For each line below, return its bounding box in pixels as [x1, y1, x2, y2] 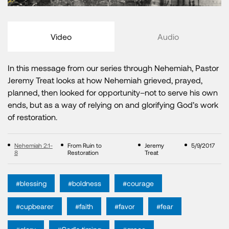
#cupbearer [16, 202, 54, 211]
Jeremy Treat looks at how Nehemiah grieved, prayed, [8, 75, 202, 85]
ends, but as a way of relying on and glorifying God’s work [8, 100, 218, 110]
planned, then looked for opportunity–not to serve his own [8, 87, 218, 98]
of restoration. [8, 112, 57, 122]
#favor [114, 202, 135, 211]
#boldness [68, 179, 101, 188]
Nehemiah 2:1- [14, 142, 53, 149]
